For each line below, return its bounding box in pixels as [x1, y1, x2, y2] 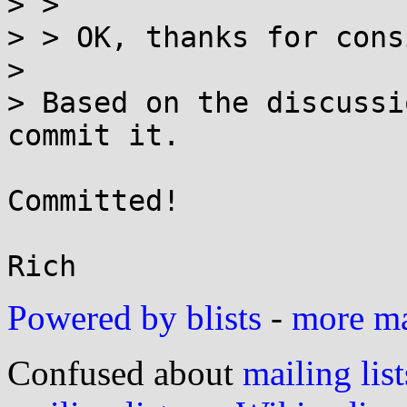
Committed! [7, 184, 180, 217]
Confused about [7, 353, 243, 392]
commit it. [7, 119, 180, 152]
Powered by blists [7, 298, 262, 337]
